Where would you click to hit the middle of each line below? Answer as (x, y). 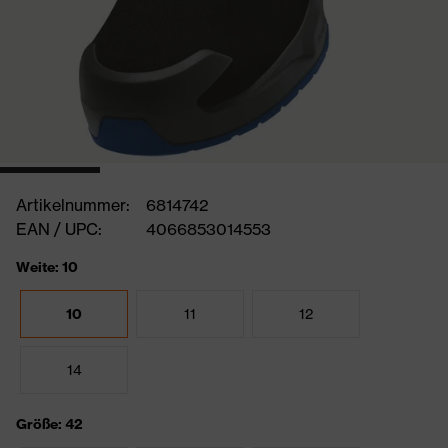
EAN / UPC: (59, 229)
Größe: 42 (49, 424)
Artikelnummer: (73, 205)
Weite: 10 (47, 267)
